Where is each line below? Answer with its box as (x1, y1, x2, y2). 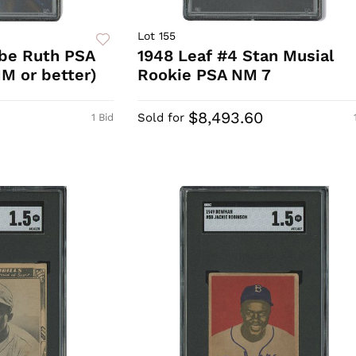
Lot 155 (137, 29, 176, 43)
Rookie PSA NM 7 (137, 65, 271, 85)
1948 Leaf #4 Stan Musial (137, 46, 334, 66)
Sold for (137, 110, 184, 126)
